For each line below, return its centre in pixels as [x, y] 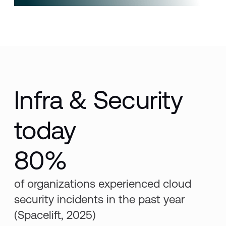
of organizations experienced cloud [103, 184]
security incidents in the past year [100, 200]
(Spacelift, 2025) [55, 215]
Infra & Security [98, 100]
